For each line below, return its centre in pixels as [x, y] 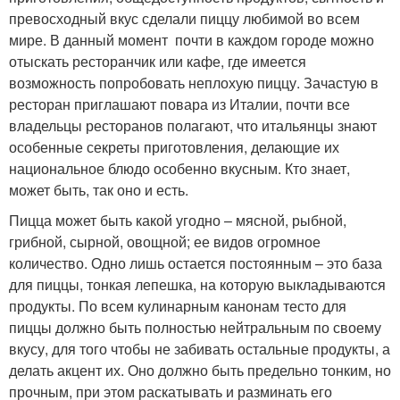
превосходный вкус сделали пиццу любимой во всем [184, 18]
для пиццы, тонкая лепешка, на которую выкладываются [197, 284]
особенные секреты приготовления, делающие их [174, 146]
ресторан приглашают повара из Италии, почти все [179, 104]
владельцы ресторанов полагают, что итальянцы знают [193, 125]
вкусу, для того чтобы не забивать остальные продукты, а [200, 348]
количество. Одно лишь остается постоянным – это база [196, 262]
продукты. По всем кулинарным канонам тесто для [178, 305]
